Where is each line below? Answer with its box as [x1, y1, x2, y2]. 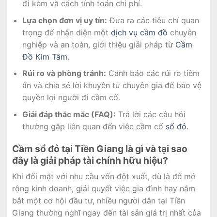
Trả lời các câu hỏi [115, 109, 186, 120]
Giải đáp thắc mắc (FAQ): [22, 109, 116, 120]
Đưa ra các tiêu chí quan [107, 15, 199, 25]
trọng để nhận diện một [22, 27, 111, 37]
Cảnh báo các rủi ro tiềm [106, 68, 200, 78]
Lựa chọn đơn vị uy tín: [22, 15, 107, 25]
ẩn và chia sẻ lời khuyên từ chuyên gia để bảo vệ [22, 80, 201, 91]
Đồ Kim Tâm [22, 51, 67, 62]
